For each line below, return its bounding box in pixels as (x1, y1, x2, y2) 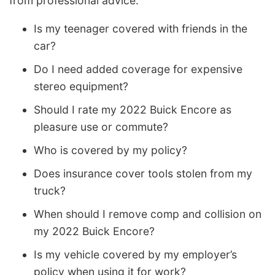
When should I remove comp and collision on (34, 207, 261, 220)
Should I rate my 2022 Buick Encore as (34, 103, 231, 116)
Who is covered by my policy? (34, 143, 187, 157)
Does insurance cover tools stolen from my (34, 166, 252, 180)
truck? (34, 184, 66, 197)
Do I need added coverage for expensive (34, 62, 242, 76)
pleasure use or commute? (34, 120, 168, 133)
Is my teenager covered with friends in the (34, 21, 247, 35)
